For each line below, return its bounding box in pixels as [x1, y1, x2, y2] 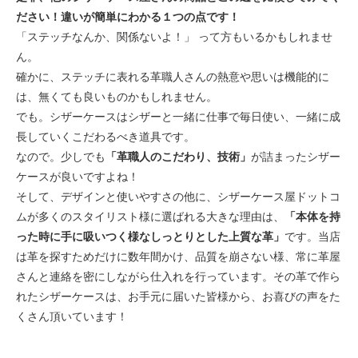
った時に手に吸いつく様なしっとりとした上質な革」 [16, 229, 284, 244]
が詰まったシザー [251, 149, 340, 164]
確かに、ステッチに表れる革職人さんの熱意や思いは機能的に [16, 70, 329, 84]
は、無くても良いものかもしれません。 [16, 89, 217, 104]
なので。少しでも [16, 149, 105, 164]
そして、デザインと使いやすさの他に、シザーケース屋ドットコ [16, 189, 340, 204]
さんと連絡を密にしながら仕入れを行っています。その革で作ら [16, 269, 340, 284]
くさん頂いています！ [16, 309, 128, 324]
